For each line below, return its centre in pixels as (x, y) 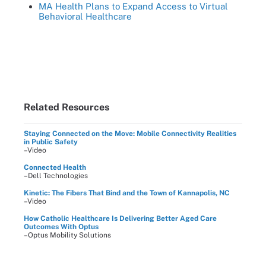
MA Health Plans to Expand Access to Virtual (133, 6)
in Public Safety (51, 142)
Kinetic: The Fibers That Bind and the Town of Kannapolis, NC (127, 193)
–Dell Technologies (56, 176)
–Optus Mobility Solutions (67, 235)
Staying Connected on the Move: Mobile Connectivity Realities (130, 134)
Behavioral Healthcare (85, 16)
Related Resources (66, 107)
